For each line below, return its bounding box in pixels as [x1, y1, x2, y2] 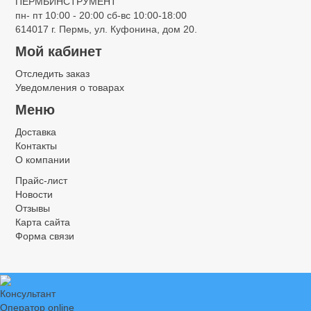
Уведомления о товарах [15, 82, 124, 93]
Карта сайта [15, 217, 70, 228]
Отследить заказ [15, 68, 90, 79]
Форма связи [15, 230, 74, 242]
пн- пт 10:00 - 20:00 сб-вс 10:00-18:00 [15, 10, 187, 21]
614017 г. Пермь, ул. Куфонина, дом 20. [15, 24, 197, 35]
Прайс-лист [15, 175, 67, 186]
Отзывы [15, 203, 50, 214]
